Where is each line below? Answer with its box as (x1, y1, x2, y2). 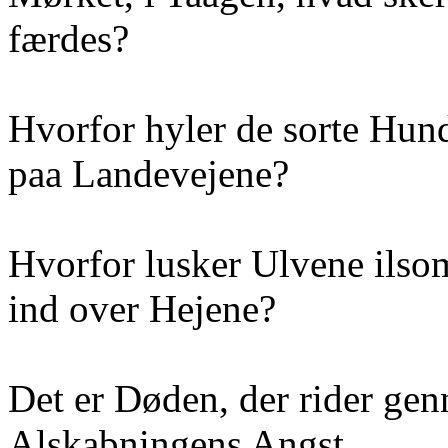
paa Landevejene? (8, 152, 289, 195)
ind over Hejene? (8, 287, 276, 330)
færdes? (8, 17, 129, 60)
